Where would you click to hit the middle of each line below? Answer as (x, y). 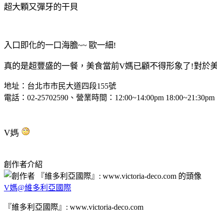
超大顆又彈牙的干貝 (41, 7)
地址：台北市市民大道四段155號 (60, 86)
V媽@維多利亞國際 (38, 187)
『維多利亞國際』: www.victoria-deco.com (74, 207)
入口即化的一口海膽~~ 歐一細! (60, 45)
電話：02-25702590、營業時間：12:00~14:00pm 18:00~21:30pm (109, 97)
